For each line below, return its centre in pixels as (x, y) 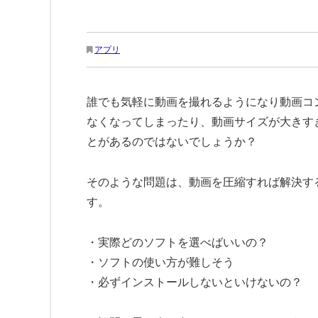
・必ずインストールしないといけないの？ (194, 282)
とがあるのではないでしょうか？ (172, 142)
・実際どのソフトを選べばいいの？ (177, 242)
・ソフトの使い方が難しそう (160, 262)
